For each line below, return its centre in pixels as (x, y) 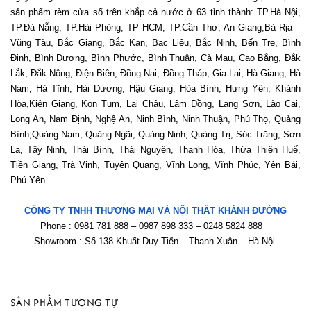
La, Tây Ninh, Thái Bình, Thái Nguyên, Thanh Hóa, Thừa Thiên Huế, (155, 149)
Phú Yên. (31, 180)
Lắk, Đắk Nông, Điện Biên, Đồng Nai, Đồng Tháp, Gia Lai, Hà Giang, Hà (155, 73)
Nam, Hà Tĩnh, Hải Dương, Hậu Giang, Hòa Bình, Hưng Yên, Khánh (155, 88)
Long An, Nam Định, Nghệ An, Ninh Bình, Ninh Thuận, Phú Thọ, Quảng (155, 119)
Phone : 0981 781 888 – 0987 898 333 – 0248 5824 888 (155, 226)
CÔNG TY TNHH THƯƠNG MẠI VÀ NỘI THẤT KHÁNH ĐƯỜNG (155, 210)
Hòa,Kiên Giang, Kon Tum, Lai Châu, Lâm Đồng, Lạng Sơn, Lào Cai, (155, 103)
